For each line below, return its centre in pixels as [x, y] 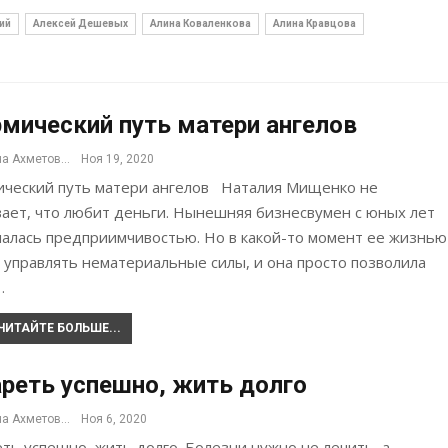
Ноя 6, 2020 [114, 419]
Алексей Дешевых [80, 24]
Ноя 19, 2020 [117, 159]
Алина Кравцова [314, 24]
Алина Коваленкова [200, 24]
